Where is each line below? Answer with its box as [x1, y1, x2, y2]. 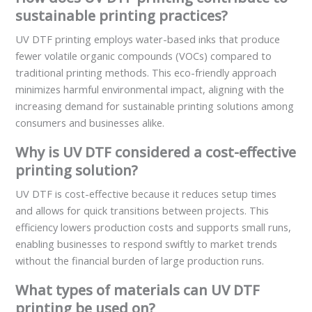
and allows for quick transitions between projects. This [15, 203, 270, 218]
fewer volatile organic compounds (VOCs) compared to [15, 49, 272, 63]
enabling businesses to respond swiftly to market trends [15, 237, 278, 251]
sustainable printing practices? [15, 6, 228, 26]
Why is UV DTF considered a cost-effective [15, 143, 297, 162]
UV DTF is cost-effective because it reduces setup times [15, 187, 277, 201]
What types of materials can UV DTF [15, 281, 260, 300]
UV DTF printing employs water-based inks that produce [15, 32, 281, 47]
